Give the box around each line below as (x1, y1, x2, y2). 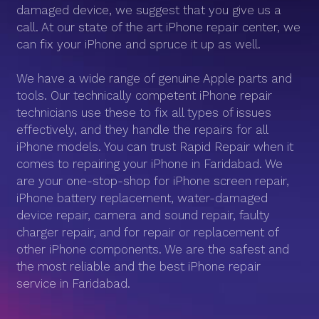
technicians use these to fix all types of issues (16, 105, 271, 120)
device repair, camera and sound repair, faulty (16, 208, 270, 222)
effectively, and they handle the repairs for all (16, 122, 268, 137)
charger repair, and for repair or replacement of (16, 225, 278, 239)
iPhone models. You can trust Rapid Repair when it (16, 140, 293, 154)
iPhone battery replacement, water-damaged (16, 191, 268, 205)
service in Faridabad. (16, 276, 130, 291)
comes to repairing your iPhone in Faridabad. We (16, 157, 283, 171)
